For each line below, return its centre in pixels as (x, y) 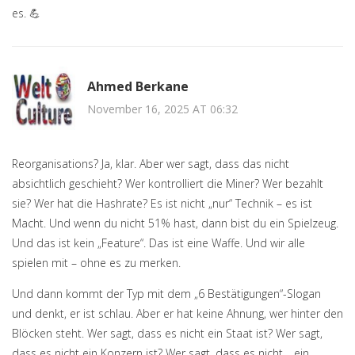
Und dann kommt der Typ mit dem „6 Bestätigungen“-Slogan (166, 294)
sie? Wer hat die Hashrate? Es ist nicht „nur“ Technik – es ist (162, 204)
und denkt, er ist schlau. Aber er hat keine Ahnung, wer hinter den (177, 314)
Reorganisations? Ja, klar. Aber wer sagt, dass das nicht (151, 164)
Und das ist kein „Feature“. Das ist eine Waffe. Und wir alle (158, 243)
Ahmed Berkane (138, 86)
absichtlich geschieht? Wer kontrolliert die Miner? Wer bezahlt (168, 184)
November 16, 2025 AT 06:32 (162, 109)
